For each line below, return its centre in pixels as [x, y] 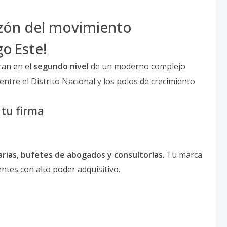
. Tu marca [182, 155]
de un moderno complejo [137, 67]
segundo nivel [61, 67]
